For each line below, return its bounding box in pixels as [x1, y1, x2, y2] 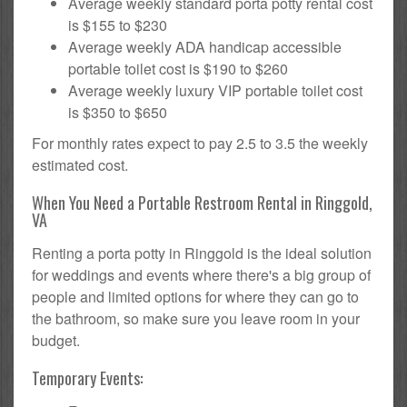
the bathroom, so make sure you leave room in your [32, 307, 360, 329]
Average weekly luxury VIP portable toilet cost [68, 79, 362, 101]
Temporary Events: [32, 365, 143, 390]
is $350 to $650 [68, 101, 167, 123]
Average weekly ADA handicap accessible [68, 35, 342, 57]
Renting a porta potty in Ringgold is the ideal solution [32, 242, 372, 263]
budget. [32, 329, 80, 351]
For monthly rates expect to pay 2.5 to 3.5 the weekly [32, 132, 368, 154]
